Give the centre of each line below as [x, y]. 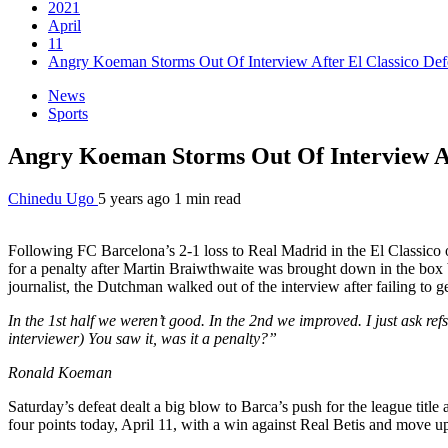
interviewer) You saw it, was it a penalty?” [142, 338]
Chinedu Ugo [53, 198]
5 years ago [136, 198]
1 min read [207, 198]
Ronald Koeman [60, 372]
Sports [68, 113]
